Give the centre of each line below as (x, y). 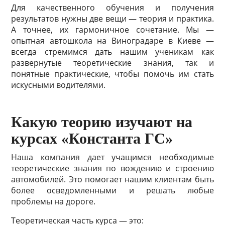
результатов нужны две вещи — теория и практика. (113, 19)
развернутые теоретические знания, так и (113, 63)
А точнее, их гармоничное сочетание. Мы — (113, 30)
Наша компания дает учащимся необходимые (113, 157)
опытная (30, 41)
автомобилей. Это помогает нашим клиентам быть (113, 179)
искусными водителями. (59, 85)
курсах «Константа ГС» (92, 138)
